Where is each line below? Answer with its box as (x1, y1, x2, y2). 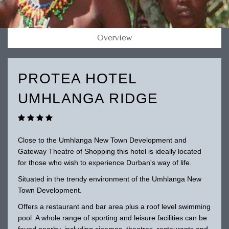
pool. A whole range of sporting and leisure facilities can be (17, 213, 207, 222)
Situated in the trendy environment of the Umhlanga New (17, 174, 201, 183)
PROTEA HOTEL (17, 70, 137, 86)
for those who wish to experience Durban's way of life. (17, 158, 192, 167)
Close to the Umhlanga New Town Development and (17, 135, 187, 144)
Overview (97, 33, 132, 42)
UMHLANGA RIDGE (17, 90, 158, 106)
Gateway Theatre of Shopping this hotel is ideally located (17, 147, 201, 155)
